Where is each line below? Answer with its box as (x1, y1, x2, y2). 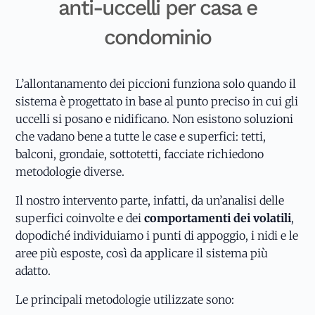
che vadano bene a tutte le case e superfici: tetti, (15, 129, 266, 143)
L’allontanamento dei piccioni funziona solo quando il (15, 76, 297, 91)
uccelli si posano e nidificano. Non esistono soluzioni (15, 111, 294, 126)
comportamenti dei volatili (144, 210, 292, 225)
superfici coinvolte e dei (15, 210, 145, 225)
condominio (104, 24, 211, 49)
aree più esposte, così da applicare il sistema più (15, 245, 269, 260)
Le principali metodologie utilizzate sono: (15, 292, 235, 307)
